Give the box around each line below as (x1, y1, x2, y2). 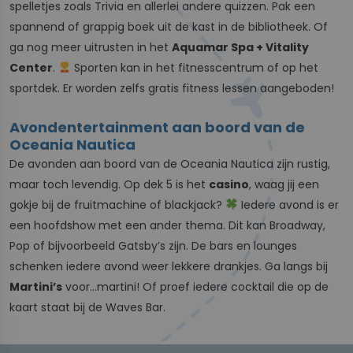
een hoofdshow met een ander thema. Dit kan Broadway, (9, 217, 325, 233)
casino (209, 176, 249, 192)
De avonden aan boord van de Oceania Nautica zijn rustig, (9, 155, 330, 172)
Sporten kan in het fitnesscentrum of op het (71, 59, 319, 76)
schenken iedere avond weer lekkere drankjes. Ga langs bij (9, 258, 328, 274)
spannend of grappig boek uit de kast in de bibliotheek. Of (9, 18, 328, 35)
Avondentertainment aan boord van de (9, 117, 305, 137)
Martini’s (9, 278, 62, 295)
